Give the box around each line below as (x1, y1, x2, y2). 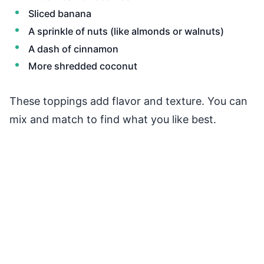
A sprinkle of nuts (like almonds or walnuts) (28, 25, 224, 37)
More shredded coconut (28, 60, 137, 72)
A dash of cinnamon (28, 42, 118, 55)
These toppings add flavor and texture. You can (9, 94, 247, 107)
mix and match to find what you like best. (9, 113, 216, 126)
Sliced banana (28, 8, 91, 20)
